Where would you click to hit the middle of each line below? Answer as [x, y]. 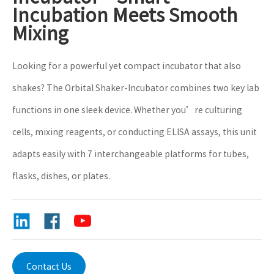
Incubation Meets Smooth [125, 15]
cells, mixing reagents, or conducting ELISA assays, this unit [135, 132]
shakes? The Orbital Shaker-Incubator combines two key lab [136, 88]
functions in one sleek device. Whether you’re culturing [127, 110]
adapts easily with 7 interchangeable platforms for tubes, [131, 154]
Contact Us [49, 266]
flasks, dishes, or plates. [61, 176]
